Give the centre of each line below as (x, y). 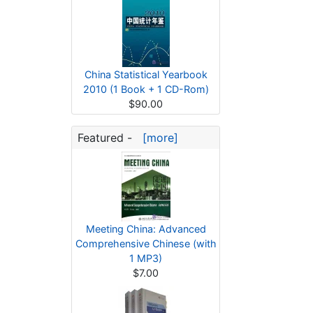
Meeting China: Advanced (146, 229)
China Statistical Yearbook (146, 74)
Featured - (107, 138)
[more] (157, 138)
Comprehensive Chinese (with (146, 243)
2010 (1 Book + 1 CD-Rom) (146, 89)
